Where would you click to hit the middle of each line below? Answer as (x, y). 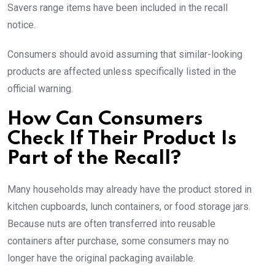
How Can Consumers (105, 120)
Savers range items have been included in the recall (118, 8)
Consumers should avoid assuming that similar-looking (125, 55)
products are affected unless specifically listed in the (122, 72)
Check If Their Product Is (122, 139)
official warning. (40, 89)
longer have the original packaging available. (101, 258)
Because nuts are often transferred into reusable (111, 224)
